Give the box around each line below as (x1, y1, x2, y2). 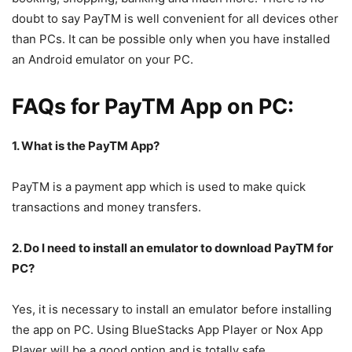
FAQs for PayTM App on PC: (12, 93, 294, 120)
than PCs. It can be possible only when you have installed (12, 31, 330, 47)
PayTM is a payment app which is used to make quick (12, 179, 306, 195)
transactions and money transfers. (12, 200, 201, 215)
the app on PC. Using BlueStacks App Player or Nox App (12, 322, 323, 338)
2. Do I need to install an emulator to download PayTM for (12, 240, 333, 256)
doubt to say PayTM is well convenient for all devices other (12, 11, 339, 27)
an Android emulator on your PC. (12, 52, 193, 68)
